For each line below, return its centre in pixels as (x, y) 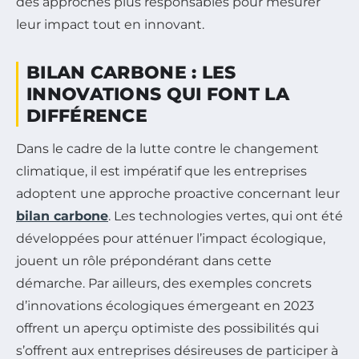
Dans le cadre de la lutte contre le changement (167, 149)
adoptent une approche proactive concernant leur (178, 194)
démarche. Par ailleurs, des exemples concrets (164, 284)
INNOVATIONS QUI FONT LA (158, 95)
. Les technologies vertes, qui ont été (226, 216)
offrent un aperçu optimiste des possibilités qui (167, 329)
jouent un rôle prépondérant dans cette (144, 261)
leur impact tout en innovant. (110, 25)
